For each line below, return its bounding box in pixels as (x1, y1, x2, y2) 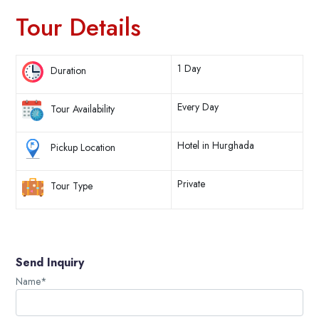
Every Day (177, 100, 219, 114)
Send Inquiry (16, 254, 84, 271)
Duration (51, 63, 86, 78)
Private (177, 177, 205, 191)
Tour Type (51, 179, 93, 194)
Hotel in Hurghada (177, 138, 254, 152)
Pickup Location (51, 140, 115, 155)
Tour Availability (51, 102, 115, 117)
